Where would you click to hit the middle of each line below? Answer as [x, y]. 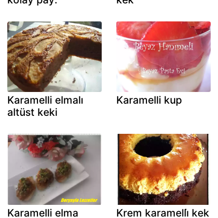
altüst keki [32, 112]
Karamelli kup [149, 100]
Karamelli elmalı [45, 100]
